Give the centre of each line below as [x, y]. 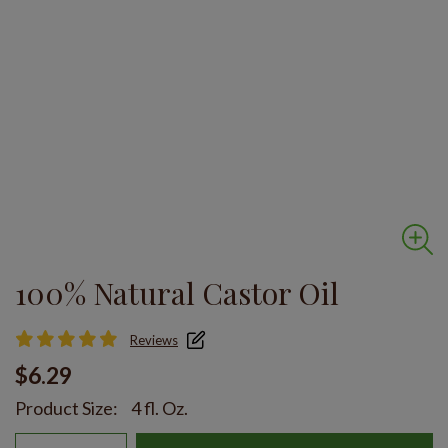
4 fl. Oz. [159, 408]
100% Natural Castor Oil [177, 293]
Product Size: [66, 408]
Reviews [154, 340]
